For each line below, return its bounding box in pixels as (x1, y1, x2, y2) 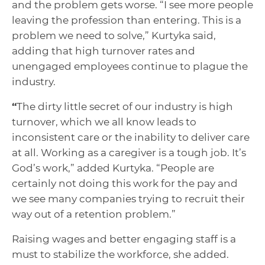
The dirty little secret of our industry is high (17, 100, 233, 112)
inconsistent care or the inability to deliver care (12, 131, 250, 143)
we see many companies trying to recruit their (12, 192, 245, 205)
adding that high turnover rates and (12, 44, 195, 57)
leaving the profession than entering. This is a (12, 14, 241, 26)
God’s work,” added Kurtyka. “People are (12, 161, 214, 174)
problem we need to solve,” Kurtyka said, (12, 29, 216, 41)
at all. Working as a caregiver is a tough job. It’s (12, 146, 246, 159)
